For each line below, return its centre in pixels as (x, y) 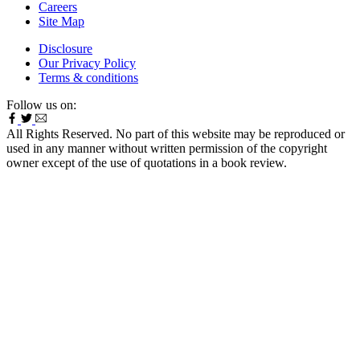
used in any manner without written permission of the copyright (167, 149)
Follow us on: (41, 105)
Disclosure (65, 49)
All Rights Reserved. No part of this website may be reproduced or (176, 134)
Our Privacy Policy (87, 63)
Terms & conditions (88, 78)
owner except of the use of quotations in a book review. (147, 163)
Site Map (61, 22)
